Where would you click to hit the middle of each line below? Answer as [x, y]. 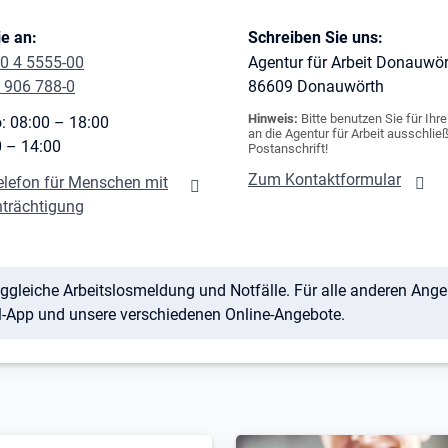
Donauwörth [340, 86]
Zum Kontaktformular [324, 179]
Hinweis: [273, 118]
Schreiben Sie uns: [315, 37]
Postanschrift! [288, 148]
